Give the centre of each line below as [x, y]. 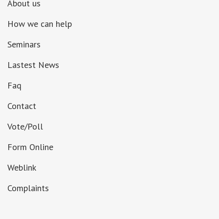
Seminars [24, 44]
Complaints [28, 188]
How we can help [40, 24]
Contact [22, 106]
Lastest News [33, 65]
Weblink [22, 167]
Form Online [30, 147]
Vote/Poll [25, 126]
